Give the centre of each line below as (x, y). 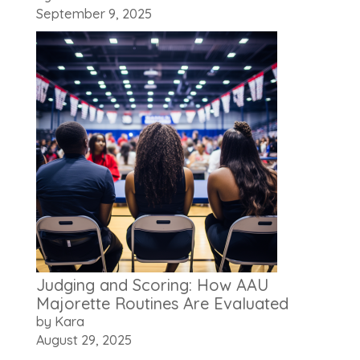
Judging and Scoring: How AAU (152, 285)
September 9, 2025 (94, 14)
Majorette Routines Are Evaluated (162, 304)
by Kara (60, 322)
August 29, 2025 (84, 340)
